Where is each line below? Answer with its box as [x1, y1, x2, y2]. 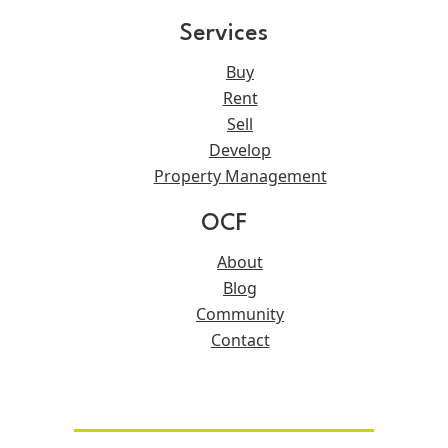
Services [180, 22, 268, 47]
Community [196, 303, 284, 326]
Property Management [153, 165, 327, 188]
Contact [210, 329, 270, 352]
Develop [209, 139, 271, 162]
